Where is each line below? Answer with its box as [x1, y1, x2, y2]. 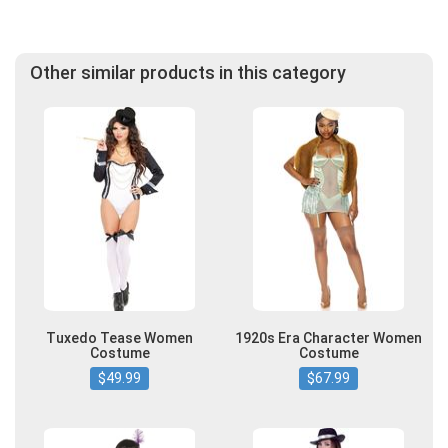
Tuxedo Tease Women [46, 330, 193, 347]
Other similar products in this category [30, 62, 346, 84]
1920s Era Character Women [235, 330, 422, 347]
